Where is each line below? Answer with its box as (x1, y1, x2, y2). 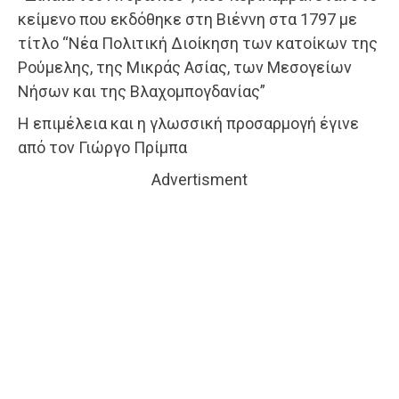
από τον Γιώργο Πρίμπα (18, 138, 187, 158)
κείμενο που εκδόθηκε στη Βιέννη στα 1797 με (18, 10, 357, 29)
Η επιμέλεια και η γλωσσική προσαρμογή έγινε (18, 114, 359, 134)
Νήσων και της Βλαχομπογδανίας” (18, 82, 265, 102)
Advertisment (151, 170, 248, 190)
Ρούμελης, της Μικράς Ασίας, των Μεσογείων (18, 58, 352, 77)
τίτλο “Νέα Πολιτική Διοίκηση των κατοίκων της (18, 34, 378, 53)
